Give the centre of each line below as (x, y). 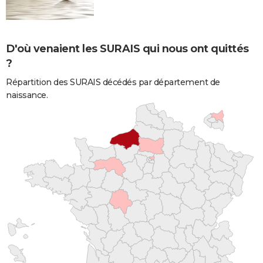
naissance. (27, 95)
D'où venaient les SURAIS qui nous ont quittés (127, 48)
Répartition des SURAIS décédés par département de (113, 82)
